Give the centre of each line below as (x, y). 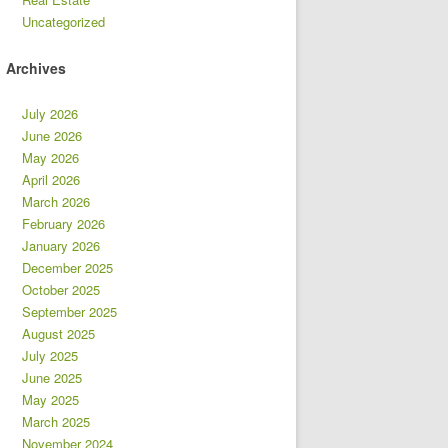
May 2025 (50, 399)
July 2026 (50, 113)
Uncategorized (63, 21)
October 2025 (61, 289)
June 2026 (52, 135)
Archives (36, 68)
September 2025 (69, 311)
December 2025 (67, 267)
